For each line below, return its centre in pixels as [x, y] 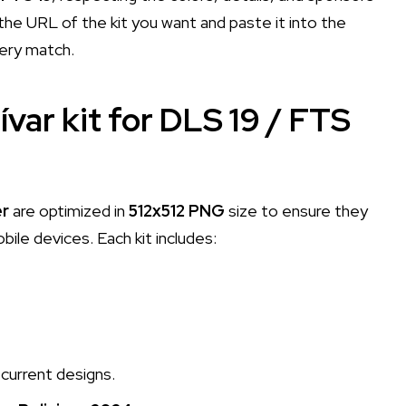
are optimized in [69, 210]
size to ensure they [296, 210]
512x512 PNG [177, 210]
